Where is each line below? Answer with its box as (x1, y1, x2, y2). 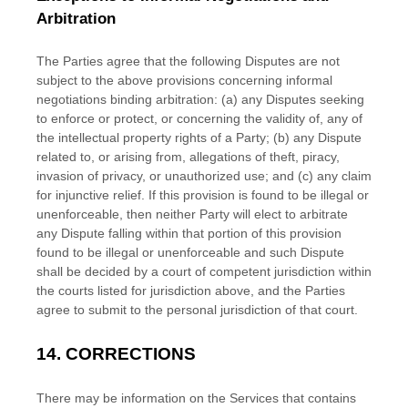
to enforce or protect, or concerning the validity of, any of (36, 111, 362, 126)
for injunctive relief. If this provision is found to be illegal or (36, 188, 369, 202)
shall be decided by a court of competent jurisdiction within (36, 264, 372, 279)
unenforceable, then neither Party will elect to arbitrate (36, 207, 348, 221)
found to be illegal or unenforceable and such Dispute (36, 245, 344, 260)
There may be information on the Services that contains (36, 391, 356, 405)
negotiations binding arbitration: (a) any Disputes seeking (36, 92, 364, 107)
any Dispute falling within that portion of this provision (36, 226, 342, 240)
